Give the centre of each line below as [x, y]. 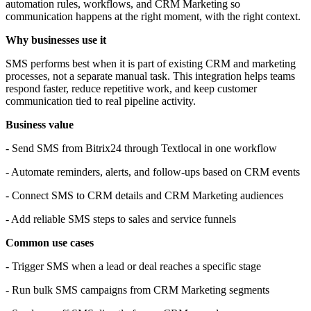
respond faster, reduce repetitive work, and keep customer [131, 89]
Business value [40, 125]
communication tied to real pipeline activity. [101, 101]
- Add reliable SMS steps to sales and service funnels [121, 219]
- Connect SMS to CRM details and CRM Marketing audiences [144, 196]
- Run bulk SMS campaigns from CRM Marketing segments [137, 290]
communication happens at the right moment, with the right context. [153, 17]
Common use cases [50, 243]
